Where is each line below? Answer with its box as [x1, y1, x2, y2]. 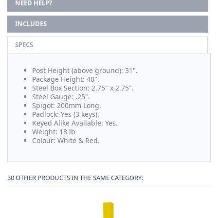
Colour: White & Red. [32, 135, 100, 145]
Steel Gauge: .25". [32, 91, 90, 101]
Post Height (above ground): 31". [32, 65, 138, 75]
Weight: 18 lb [32, 127, 75, 136]
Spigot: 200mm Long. [32, 100, 101, 110]
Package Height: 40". [32, 74, 101, 84]
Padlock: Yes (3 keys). [32, 109, 99, 119]
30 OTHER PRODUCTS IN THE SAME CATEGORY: [7, 173, 143, 182]
